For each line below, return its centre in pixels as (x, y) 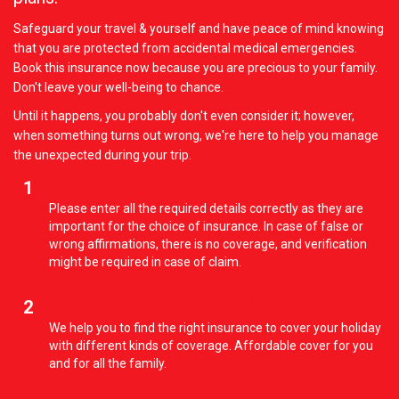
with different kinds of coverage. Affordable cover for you (211, 346)
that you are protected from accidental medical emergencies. (185, 48)
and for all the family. (108, 363)
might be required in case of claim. (145, 262)
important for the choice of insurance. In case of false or (206, 226)
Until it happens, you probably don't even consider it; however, (184, 116)
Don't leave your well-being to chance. (118, 87)
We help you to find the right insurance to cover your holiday (215, 328)
